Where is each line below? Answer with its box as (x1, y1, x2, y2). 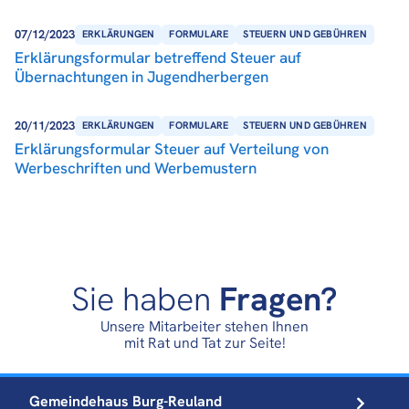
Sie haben (71, 277, 219, 320)
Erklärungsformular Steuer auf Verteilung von (15, 138, 329, 159)
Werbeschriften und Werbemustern (15, 157, 257, 178)
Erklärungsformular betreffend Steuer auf (15, 47, 301, 68)
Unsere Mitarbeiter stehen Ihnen (100, 316, 309, 336)
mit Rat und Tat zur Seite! (123, 332, 286, 352)
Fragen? (219, 277, 338, 320)
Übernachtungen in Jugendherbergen (15, 66, 268, 87)
